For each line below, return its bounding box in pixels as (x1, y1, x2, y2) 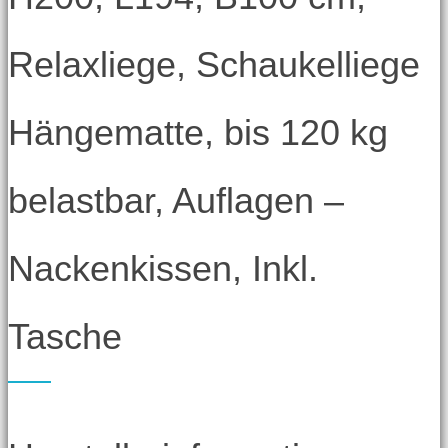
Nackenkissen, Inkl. (8, 247, 318, 289)
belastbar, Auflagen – (8, 179, 344, 221)
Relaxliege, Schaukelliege (8, 43, 420, 85)
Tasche (8, 315, 122, 357)
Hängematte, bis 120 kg (8, 111, 388, 153)
